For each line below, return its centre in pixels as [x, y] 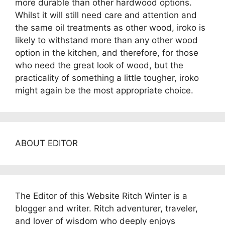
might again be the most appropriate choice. [104, 90]
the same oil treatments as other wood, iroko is [110, 28]
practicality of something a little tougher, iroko [107, 78]
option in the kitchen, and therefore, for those [107, 53]
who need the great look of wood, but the [99, 65]
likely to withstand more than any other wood [106, 40]
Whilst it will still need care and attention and [106, 15]
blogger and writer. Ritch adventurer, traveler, [106, 208]
